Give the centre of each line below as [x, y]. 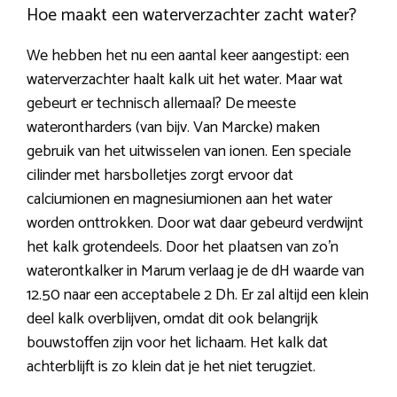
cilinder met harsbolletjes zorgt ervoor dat [160, 175]
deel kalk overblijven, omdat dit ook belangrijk [172, 319]
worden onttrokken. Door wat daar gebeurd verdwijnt [195, 223]
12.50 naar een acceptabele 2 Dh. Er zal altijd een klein [198, 295]
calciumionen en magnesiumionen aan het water [179, 199]
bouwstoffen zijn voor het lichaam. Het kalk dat [177, 343]
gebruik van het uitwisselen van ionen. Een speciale [189, 151]
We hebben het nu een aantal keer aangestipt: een [188, 55]
